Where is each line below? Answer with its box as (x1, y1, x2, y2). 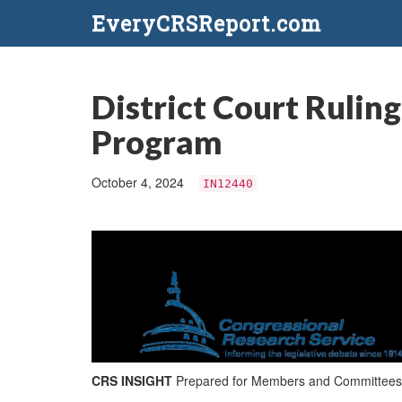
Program (92, 122, 223, 162)
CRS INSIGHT (92, 371, 176, 389)
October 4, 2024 (92, 173, 188, 191)
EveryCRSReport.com (92, 10, 321, 37)
